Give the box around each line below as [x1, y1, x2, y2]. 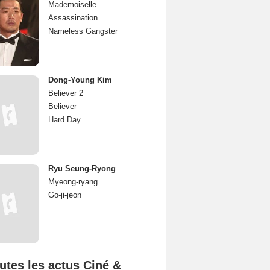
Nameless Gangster [48, 27, 118, 36]
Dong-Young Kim [48, 75, 112, 84]
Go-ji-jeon [48, 190, 81, 199]
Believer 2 [48, 89, 83, 98]
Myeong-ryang [48, 177, 98, 186]
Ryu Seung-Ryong [48, 164, 116, 173]
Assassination [48, 13, 98, 22]
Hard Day [48, 115, 81, 124]
